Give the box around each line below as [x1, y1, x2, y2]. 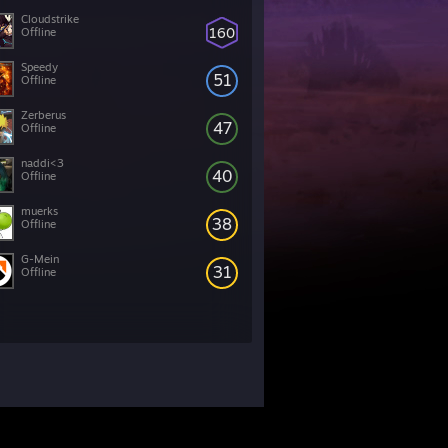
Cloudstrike [21, 12, 79, 26]
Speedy [21, 60, 58, 74]
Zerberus [21, 108, 66, 122]
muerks [21, 204, 58, 218]
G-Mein [21, 252, 59, 266]
